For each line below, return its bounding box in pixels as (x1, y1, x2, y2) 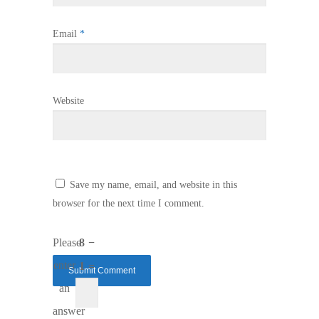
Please (53, 236, 81, 248)
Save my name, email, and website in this (70, 179, 237, 190)
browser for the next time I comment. (53, 197, 204, 209)
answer (53, 304, 85, 316)
